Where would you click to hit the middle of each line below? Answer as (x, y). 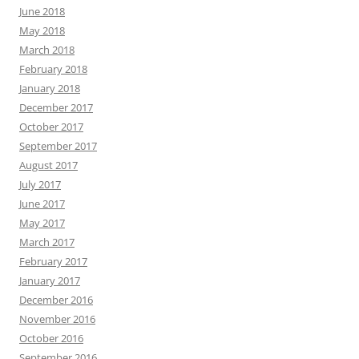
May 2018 (42, 30)
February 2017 (53, 261)
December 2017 (56, 107)
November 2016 (57, 319)
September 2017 (58, 146)
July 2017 (40, 184)
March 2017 (47, 242)
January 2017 (50, 280)
